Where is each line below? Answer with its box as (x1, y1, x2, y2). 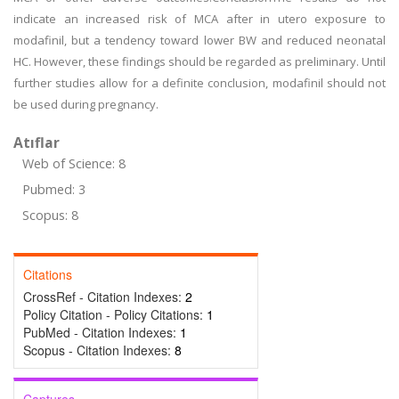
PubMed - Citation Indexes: (23, 323, 180, 341)
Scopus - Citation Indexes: (23, 341, 175, 359)
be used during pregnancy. (13, 96, 159, 112)
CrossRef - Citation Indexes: (23, 288, 185, 305)
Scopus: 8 (22, 207, 78, 224)
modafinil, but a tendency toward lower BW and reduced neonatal (13, 32, 386, 48)
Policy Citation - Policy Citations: (23, 305, 207, 323)
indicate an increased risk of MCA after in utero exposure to (13, 11, 386, 27)
